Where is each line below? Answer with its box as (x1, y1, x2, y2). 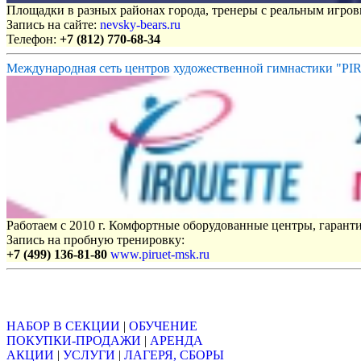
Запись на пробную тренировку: (6, 233, 185, 247)
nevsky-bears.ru (100, 18, 180, 32)
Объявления (6, 287, 79, 301)
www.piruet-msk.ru (110, 247, 210, 262)
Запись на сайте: (6, 18, 100, 32)
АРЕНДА (150, 333, 203, 347)
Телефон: (6, 32, 60, 47)
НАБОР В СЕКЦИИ (6, 318, 120, 333)
